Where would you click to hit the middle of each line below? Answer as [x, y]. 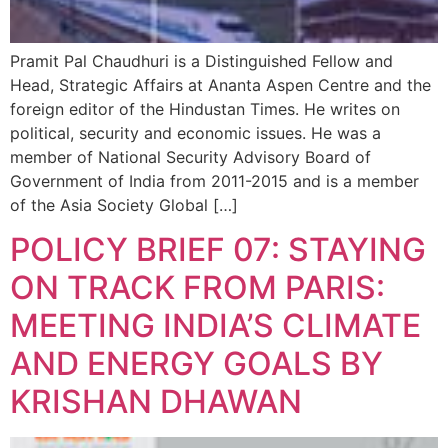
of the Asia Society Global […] [124, 204]
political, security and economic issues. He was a [195, 132]
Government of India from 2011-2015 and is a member [214, 180]
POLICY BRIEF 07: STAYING [218, 250]
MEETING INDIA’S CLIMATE [215, 326]
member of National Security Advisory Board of [190, 156]
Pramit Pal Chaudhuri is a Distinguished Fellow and [201, 60]
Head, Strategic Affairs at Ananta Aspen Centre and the [220, 84]
